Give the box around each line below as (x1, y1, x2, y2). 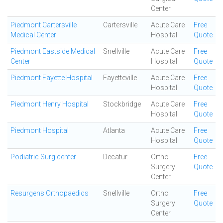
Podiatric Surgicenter (10, 153, 76, 161)
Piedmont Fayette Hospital (10, 74, 93, 82)
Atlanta (103, 126, 125, 134)
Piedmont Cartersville (10, 21, 77, 29)
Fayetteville (103, 74, 137, 82)
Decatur (103, 153, 127, 161)
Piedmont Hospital (10, 126, 69, 134)
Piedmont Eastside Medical (10, 47, 95, 55)
